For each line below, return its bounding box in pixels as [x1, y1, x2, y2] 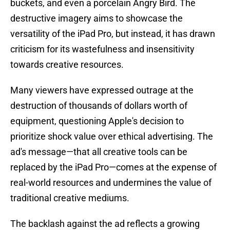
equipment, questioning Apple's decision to [10, 116, 184, 127]
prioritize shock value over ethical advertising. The [10, 131, 213, 142]
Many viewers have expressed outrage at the [10, 85, 194, 96]
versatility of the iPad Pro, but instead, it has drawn [10, 28, 215, 40]
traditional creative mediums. [10, 193, 129, 204]
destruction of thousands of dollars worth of [10, 100, 187, 111]
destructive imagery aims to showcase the [10, 13, 183, 24]
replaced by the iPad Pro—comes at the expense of [10, 162, 217, 173]
